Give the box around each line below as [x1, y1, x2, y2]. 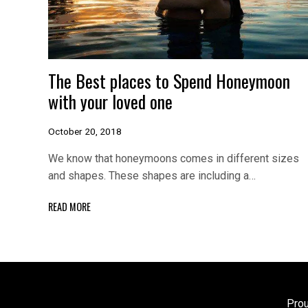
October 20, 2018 [48, 126, 122, 137]
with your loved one [48, 87, 173, 114]
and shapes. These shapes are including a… [48, 169, 256, 183]
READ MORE [48, 199, 91, 214]
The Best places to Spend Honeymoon [48, 67, 290, 93]
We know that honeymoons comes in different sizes [48, 152, 299, 166]
